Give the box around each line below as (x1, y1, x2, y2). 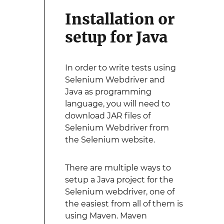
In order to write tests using (64, 63, 176, 72)
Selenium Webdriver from (64, 123, 169, 132)
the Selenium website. (64, 135, 155, 144)
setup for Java (64, 27, 167, 46)
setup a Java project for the (64, 175, 173, 184)
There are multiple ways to (64, 163, 171, 172)
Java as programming (64, 87, 151, 96)
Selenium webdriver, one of (64, 187, 174, 196)
